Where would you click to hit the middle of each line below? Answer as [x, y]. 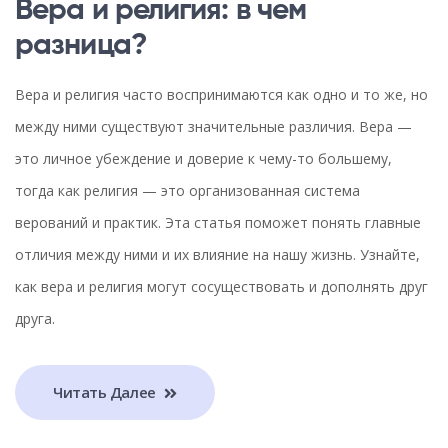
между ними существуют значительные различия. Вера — [213, 126]
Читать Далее [106, 392]
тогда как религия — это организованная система [187, 190]
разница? [81, 45]
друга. [35, 318]
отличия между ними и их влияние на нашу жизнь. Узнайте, [217, 254]
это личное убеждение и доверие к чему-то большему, [203, 158]
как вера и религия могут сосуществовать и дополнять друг [221, 286]
